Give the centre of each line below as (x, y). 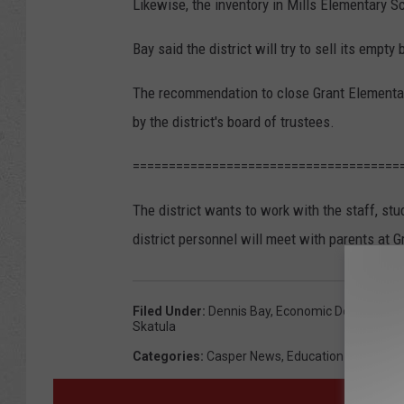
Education (315, 357)
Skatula (154, 327)
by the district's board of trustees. (234, 122)
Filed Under (167, 312)
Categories (166, 357)
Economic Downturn (333, 312)
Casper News (244, 357)
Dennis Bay (239, 312)
